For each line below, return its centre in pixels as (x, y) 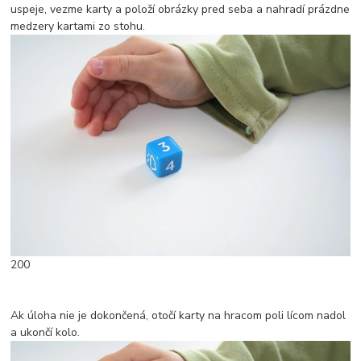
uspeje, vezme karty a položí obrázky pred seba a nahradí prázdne (180, 10)
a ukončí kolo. (46, 333)
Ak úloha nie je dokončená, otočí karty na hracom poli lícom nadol (178, 316)
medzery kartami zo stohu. (78, 27)
